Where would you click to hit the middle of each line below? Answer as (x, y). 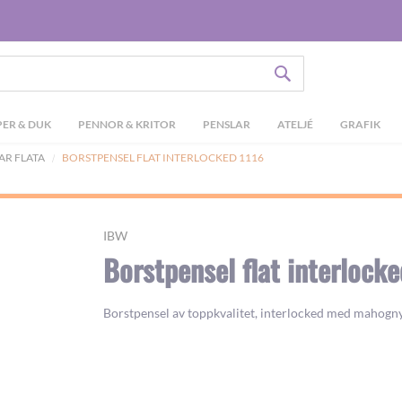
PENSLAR (227, 124)
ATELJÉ (295, 124)
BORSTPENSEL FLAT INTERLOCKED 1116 (163, 157)
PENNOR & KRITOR (127, 124)
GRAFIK (360, 124)
